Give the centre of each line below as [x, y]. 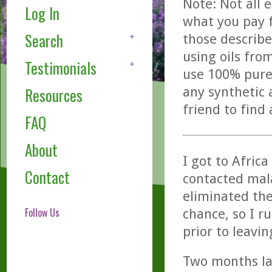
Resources [53, 95]
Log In [42, 13]
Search [44, 41]
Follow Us [42, 213]
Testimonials [60, 68]
